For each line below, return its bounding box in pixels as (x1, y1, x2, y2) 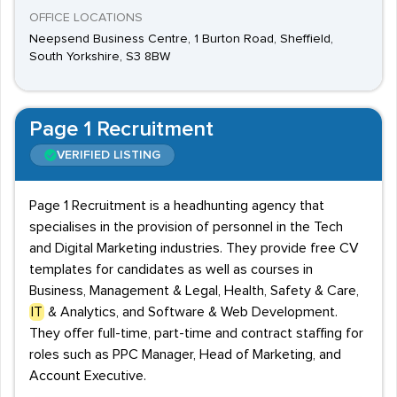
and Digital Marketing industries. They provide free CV (29, 241, 359, 255)
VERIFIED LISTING (57, 149, 160, 161)
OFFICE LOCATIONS (29, 12, 143, 24)
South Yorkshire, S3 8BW (29, 51, 170, 63)
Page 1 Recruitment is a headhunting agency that (29, 198, 324, 213)
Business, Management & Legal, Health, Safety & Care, (29, 284, 359, 298)
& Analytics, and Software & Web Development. (44, 305, 338, 319)
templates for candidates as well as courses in (29, 262, 313, 276)
